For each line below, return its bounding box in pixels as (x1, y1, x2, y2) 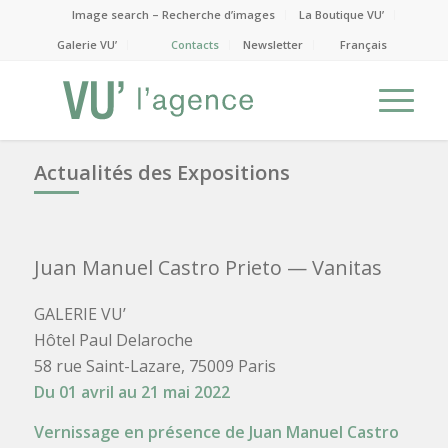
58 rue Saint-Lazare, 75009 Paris (33, 355, 276, 377)
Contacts (171, 37, 220, 52)
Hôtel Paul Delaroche (33, 329, 193, 351)
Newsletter (243, 37, 304, 52)
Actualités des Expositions (33, 159, 290, 186)
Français (340, 37, 388, 52)
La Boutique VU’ (299, 7, 385, 22)
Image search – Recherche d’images (72, 7, 276, 22)
